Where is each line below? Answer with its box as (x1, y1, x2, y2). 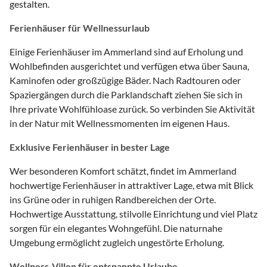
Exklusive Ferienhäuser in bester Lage (10, 141, 170, 153)
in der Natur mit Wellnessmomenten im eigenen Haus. (10, 117, 229, 129)
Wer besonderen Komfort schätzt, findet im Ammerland (10, 164, 237, 176)
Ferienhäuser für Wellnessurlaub (10, 21, 150, 33)
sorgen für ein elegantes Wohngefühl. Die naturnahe (10, 222, 222, 234)
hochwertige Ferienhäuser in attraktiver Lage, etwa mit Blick (10, 179, 253, 191)
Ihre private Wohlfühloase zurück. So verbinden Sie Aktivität (10, 103, 255, 114)
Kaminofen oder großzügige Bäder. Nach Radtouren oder (10, 74, 241, 86)
